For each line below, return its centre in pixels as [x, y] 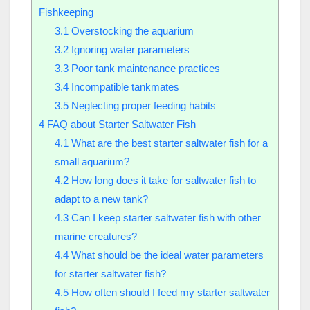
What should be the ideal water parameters [166, 255]
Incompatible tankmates [124, 87]
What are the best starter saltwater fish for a [168, 143]
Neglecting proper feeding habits [142, 106]
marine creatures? [95, 237]
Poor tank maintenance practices [144, 69]
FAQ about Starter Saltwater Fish [120, 125]
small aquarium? [92, 162]
